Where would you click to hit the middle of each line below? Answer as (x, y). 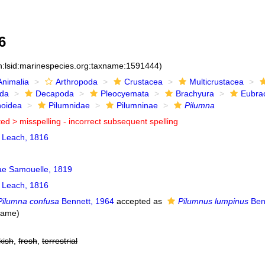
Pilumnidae (69, 105)
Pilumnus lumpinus (213, 201)
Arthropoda (76, 82)
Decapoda (54, 93)
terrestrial (59, 241)
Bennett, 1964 (86, 201)
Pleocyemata (125, 93)
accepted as (139, 201)
